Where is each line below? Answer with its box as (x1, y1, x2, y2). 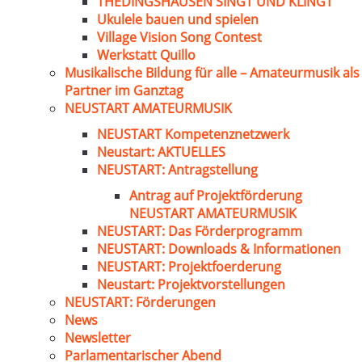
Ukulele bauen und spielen (97, 11, 259, 28)
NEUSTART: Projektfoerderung (97, 258, 281, 276)
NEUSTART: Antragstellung (97, 161, 258, 179)
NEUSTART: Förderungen (65, 293, 216, 311)
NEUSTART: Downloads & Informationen (97, 240, 341, 258)
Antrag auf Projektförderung (129, 187, 302, 204)
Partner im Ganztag (65, 82, 183, 99)
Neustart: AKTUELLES (97, 143, 225, 161)
